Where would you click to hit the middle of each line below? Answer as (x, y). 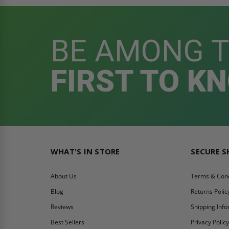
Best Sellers (67, 222)
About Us (63, 176)
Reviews (62, 207)
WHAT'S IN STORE (85, 151)
